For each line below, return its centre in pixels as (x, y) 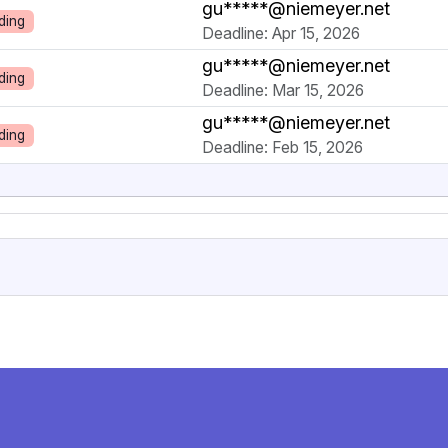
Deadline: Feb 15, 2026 (282, 148)
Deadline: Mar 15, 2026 (283, 91)
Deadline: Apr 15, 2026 (281, 34)
